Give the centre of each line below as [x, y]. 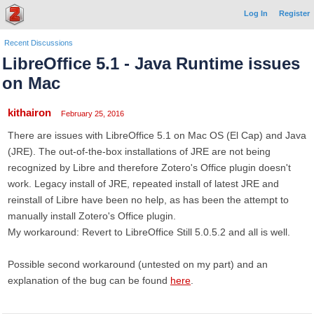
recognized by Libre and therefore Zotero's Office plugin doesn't [149, 168]
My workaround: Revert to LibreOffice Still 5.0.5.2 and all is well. [149, 232]
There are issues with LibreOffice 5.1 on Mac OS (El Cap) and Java [157, 135]
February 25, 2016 [93, 114]
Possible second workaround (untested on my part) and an [138, 264]
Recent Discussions [39, 43]
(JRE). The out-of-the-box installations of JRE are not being [139, 151]
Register [294, 13]
